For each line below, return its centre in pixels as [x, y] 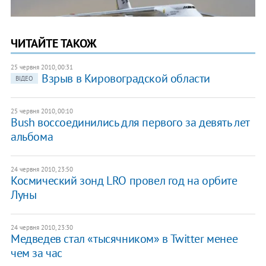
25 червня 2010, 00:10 [42, 111]
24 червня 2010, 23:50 [42, 169]
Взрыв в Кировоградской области [126, 78]
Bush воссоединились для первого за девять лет [130, 122]
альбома [32, 136]
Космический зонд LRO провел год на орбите [124, 180]
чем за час [36, 253]
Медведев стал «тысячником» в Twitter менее [124, 238]
